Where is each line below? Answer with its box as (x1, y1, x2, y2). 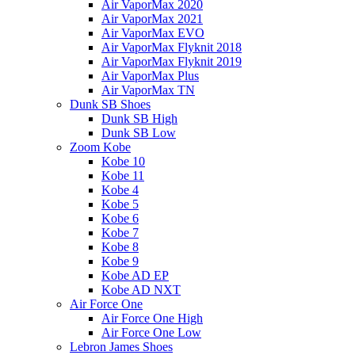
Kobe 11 (101, 168, 144, 182)
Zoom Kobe (70, 139, 131, 154)
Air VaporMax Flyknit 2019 (101, 54, 242, 68)
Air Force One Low (101, 325, 201, 339)
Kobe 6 (101, 211, 139, 225)
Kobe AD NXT (101, 282, 181, 296)
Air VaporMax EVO (101, 25, 204, 40)
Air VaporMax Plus (101, 68, 199, 82)
